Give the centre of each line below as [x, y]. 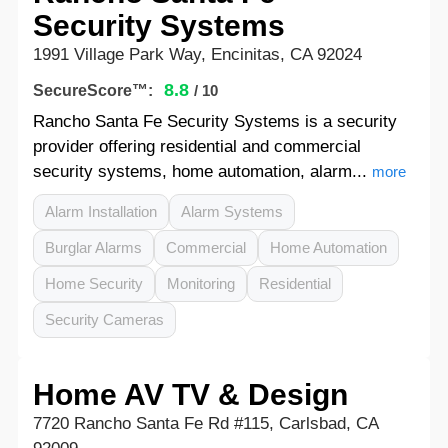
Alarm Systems [231, 211]
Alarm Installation [100, 211]
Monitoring [200, 283]
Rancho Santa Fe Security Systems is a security [214, 121]
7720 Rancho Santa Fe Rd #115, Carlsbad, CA [205, 423]
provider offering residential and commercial [196, 146]
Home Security [93, 283]
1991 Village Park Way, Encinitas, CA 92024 [197, 54]
